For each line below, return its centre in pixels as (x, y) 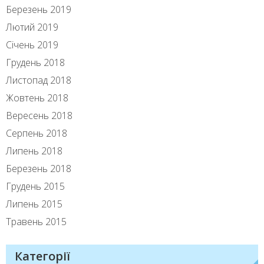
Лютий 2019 (32, 27)
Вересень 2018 (39, 116)
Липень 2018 (34, 151)
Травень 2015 (36, 222)
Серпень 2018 (37, 133)
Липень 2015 (34, 204)
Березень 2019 (39, 10)
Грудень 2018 (35, 63)
